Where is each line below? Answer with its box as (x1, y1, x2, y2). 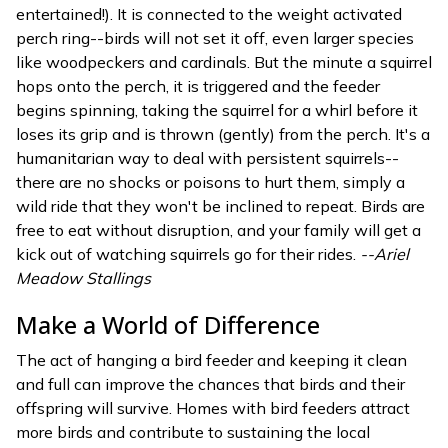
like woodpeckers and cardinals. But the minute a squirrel (16, 52, 432, 72)
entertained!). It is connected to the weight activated (16, 4, 402, 24)
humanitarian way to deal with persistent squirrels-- (16, 148, 399, 168)
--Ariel (360, 244, 409, 264)
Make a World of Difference (16, 308, 320, 342)
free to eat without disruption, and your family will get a (16, 220, 421, 240)
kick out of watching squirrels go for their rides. (16, 244, 360, 264)
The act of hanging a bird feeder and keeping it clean (16, 349, 407, 370)
